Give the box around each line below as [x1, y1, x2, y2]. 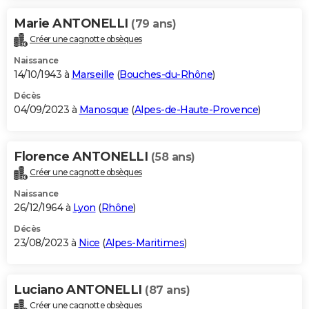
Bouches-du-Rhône [119, 68, 212, 81]
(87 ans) [145, 283, 190, 297]
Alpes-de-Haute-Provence [134, 103, 258, 117]
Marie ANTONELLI [14, 16, 131, 32]
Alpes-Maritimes [105, 236, 184, 249]
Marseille [71, 68, 114, 81]
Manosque [79, 103, 129, 117]
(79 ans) [131, 17, 176, 31]
